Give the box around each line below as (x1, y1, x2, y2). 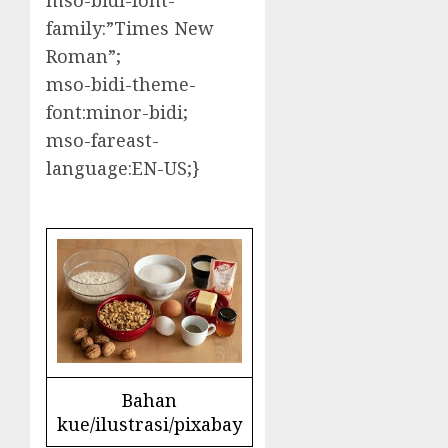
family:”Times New (46, 16, 214, 41)
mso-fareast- (46, 128, 159, 153)
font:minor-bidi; (46, 100, 188, 125)
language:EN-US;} (46, 156, 200, 181)
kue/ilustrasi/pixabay (57, 412, 242, 437)
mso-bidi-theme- (46, 72, 196, 97)
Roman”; (46, 44, 121, 69)
